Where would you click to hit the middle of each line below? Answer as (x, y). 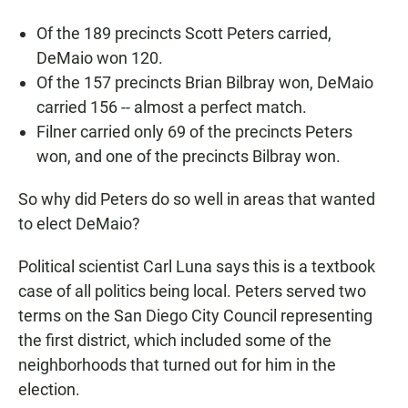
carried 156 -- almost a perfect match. (172, 107)
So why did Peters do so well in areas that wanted (197, 199)
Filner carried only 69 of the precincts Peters (194, 132)
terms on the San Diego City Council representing (195, 316)
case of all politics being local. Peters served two (192, 291)
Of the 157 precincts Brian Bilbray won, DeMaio (205, 83)
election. (49, 390)
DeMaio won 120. (100, 58)
